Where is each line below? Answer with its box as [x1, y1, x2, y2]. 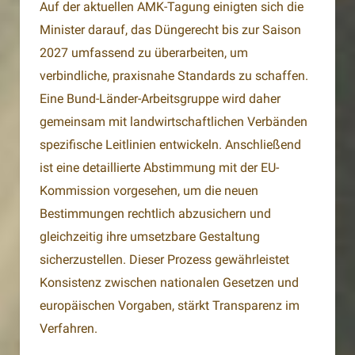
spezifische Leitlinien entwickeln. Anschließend [40, 137, 301, 153]
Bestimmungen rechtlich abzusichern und [40, 206, 271, 222]
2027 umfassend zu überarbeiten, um [40, 45, 248, 61]
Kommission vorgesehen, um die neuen [40, 183, 258, 199]
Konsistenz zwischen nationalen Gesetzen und [40, 275, 299, 291]
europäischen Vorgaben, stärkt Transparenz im [40, 298, 300, 314]
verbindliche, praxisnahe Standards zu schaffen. [40, 68, 308, 84]
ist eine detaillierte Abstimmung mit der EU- [40, 160, 279, 176]
